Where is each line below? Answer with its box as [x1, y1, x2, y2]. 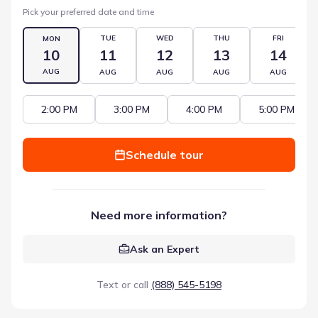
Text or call [97, 278, 148, 291]
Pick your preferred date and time [23, 6, 154, 17]
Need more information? [91, 207, 227, 222]
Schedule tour [126, 147, 204, 162]
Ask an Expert [130, 242, 199, 256]
